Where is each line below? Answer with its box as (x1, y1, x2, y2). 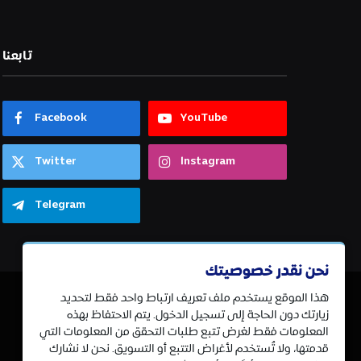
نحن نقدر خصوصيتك (205, 259, 329, 284)
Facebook (34, 112, 87, 125)
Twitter (34, 156, 76, 168)
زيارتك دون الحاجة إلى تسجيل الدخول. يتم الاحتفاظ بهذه (67, 306, 329, 324)
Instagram (180, 156, 236, 168)
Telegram (34, 199, 85, 212)
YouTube (180, 112, 228, 125)
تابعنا (2, 46, 33, 66)
